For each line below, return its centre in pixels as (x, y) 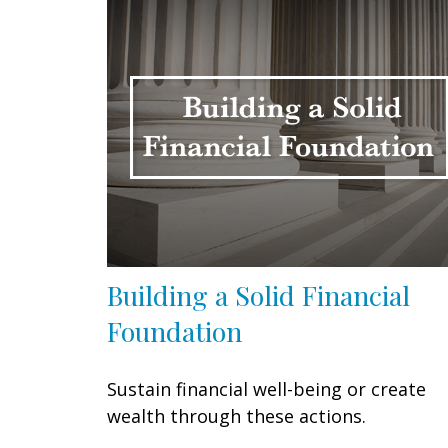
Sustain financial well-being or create (266, 388)
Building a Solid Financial (258, 294)
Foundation (174, 330)
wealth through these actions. (236, 415)
